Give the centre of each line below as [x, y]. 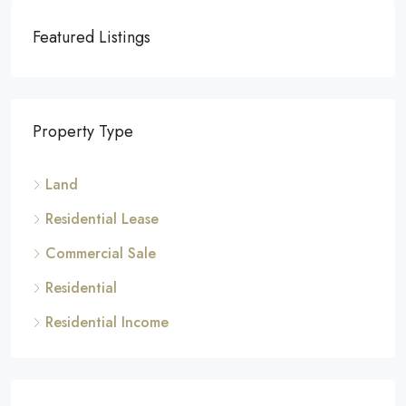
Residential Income [107, 323]
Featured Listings [92, 38]
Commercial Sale [101, 254]
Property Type [83, 132]
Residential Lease [102, 219]
